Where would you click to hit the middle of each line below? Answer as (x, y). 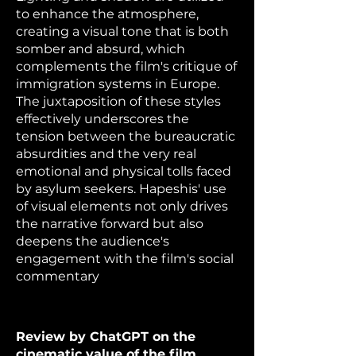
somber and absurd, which (101, 49)
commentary (58, 276)
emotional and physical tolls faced (124, 171)
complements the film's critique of (126, 66)
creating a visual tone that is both (122, 31)
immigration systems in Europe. (118, 84)
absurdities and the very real (106, 154)
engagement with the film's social (125, 259)
